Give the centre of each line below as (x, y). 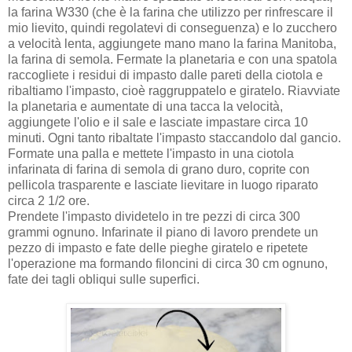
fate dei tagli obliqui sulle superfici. (104, 279)
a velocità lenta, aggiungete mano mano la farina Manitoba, (172, 43)
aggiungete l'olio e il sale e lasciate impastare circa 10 (158, 122)
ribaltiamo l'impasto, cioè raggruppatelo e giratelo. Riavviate (174, 90)
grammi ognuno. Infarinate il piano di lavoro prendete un (163, 232)
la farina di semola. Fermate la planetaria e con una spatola (172, 59)
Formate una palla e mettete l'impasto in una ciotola (151, 153)
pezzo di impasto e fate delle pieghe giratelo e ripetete (158, 247)
